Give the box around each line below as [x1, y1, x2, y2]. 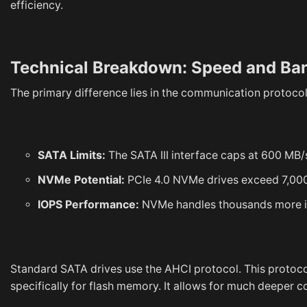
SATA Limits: [38, 148, 106, 162]
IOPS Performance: [38, 197, 139, 211]
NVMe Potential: [38, 173, 125, 186]
